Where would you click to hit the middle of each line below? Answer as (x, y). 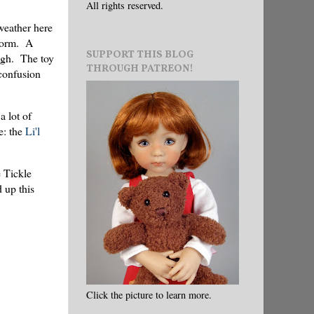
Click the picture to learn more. (149, 294)
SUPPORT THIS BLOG (140, 54)
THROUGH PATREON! (140, 68)
